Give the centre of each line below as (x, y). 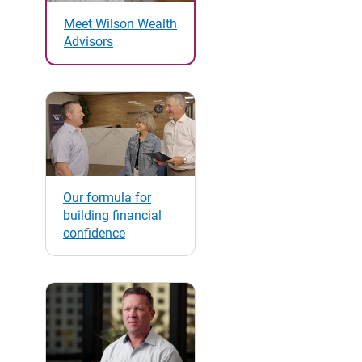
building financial (112, 215)
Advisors (88, 41)
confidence (94, 233)
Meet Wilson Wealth (120, 23)
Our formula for (107, 197)
